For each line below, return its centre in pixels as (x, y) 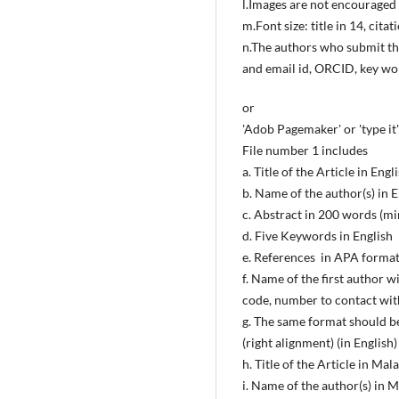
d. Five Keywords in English (318, 236)
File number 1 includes (305, 151)
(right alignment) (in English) (320, 343)
